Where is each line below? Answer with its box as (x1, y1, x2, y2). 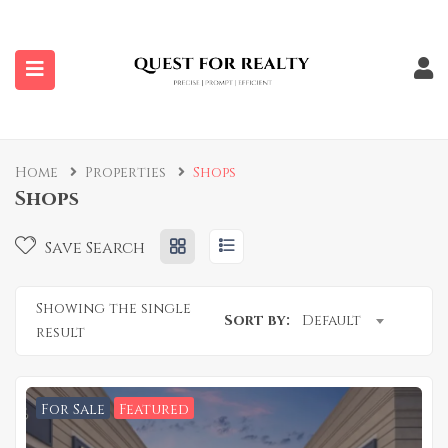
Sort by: (224, 311, 290, 331)
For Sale (41, 400, 105, 420)
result (36, 323, 85, 343)
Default (302, 311, 361, 331)
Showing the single (36, 299, 191, 319)
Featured (119, 400, 189, 420)
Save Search (41, 237, 145, 260)
